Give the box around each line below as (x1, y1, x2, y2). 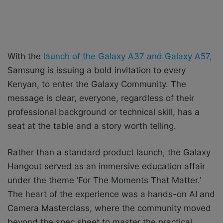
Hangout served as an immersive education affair (7, 161, 205, 171)
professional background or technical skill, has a (7, 107, 200, 117)
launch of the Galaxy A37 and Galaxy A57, (43, 51, 212, 61)
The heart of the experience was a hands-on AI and (7, 189, 215, 199)
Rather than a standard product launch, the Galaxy (7, 147, 211, 157)
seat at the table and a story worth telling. (7, 120, 176, 131)
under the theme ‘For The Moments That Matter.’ (7, 175, 201, 185)
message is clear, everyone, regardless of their (7, 93, 194, 103)
